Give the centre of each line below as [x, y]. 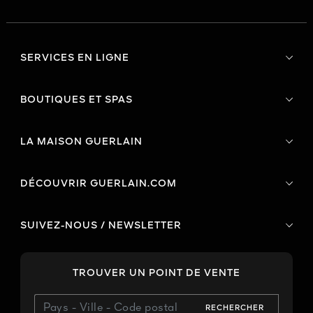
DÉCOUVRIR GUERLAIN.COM [99, 184]
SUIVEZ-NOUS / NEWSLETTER [101, 226]
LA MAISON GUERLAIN [81, 142]
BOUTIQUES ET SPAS [77, 100]
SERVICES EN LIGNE [75, 58]
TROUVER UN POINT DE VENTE [156, 274]
